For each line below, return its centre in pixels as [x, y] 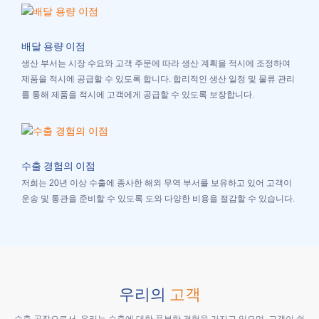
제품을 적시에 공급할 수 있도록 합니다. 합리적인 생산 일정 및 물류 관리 [158, 79]
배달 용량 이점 [53, 47]
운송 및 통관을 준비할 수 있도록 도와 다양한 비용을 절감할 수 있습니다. [158, 198]
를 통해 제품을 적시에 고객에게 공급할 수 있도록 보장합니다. [138, 95]
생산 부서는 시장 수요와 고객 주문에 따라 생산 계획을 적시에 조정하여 [156, 64]
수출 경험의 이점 [58, 166]
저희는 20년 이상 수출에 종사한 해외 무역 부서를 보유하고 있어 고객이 [157, 183]
